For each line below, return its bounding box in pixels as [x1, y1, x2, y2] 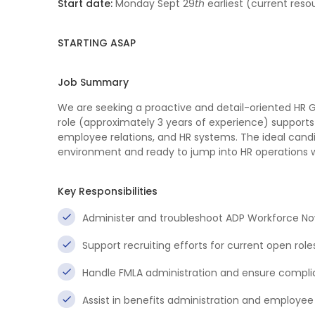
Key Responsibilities [58, 184, 157, 198]
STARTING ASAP [58, 36, 136, 50]
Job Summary [58, 75, 129, 89]
